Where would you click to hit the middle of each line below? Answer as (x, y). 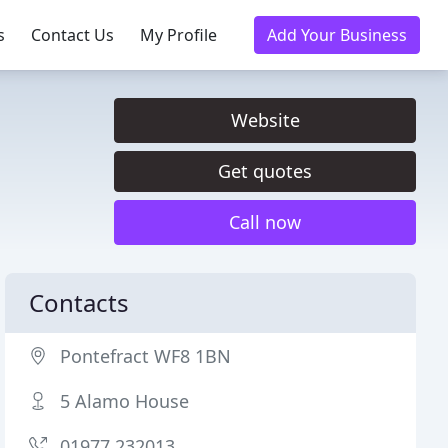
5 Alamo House (125, 401)
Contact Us (72, 35)
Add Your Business (337, 35)
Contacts (79, 302)
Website (265, 120)
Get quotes (265, 171)
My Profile (178, 35)
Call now (265, 222)
